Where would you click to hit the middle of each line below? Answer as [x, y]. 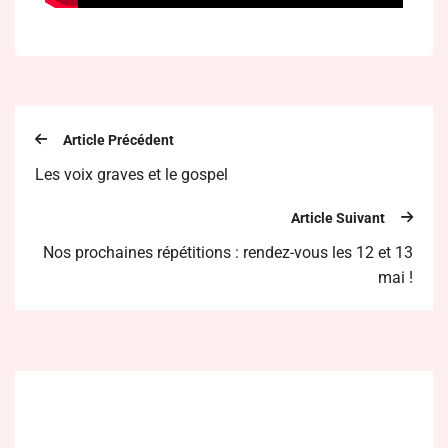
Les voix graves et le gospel [131, 175]
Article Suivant [338, 217]
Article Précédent [118, 140]
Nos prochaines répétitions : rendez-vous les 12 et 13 [228, 252]
